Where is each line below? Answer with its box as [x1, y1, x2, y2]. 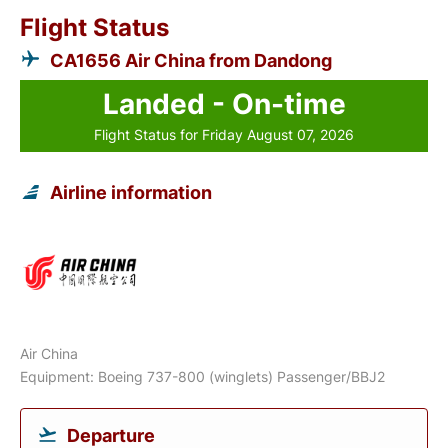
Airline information [50, 182, 212, 203]
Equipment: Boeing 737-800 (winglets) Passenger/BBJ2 [20, 368, 385, 385]
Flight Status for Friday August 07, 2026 [94, 126, 354, 143]
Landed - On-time [102, 87, 346, 121]
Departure [67, 425, 155, 446]
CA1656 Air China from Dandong [50, 50, 332, 71]
